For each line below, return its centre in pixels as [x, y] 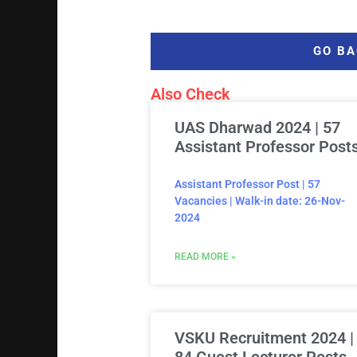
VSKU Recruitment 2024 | [264, 338]
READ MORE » [205, 257]
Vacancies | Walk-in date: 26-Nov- [259, 201]
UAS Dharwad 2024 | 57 [257, 128]
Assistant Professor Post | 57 [247, 184]
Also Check [190, 94]
